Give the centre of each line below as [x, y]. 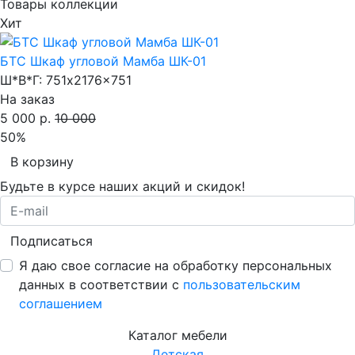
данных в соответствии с [101, 284]
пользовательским [242, 284]
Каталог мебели [177, 335]
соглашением [61, 303]
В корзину [42, 161]
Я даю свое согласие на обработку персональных [176, 265]
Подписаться [52, 240]
